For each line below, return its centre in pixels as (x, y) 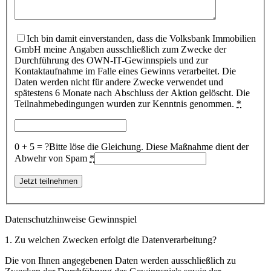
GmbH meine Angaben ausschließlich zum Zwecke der (120, 49)
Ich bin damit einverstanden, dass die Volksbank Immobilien (141, 38)
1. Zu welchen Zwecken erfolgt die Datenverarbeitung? (111, 240)
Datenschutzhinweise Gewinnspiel (71, 219)
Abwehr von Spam (52, 158)
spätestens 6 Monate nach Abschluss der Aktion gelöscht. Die (132, 93)
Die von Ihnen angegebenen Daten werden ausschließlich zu (120, 260)
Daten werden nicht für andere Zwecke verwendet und (119, 82)
